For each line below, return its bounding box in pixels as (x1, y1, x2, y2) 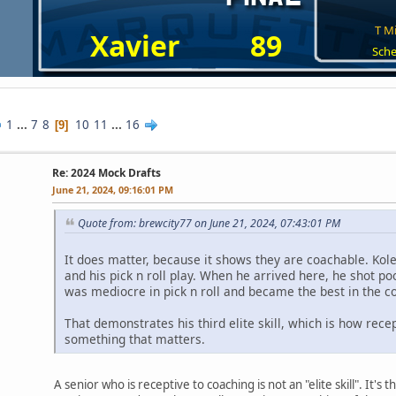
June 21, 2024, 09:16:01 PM (52, 183, 173, 197)
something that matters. (65, 330, 205, 347)
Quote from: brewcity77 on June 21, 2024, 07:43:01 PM (78, 216, 340, 232)
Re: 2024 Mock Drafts (52, 165, 161, 181)
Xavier (90, 27, 180, 65)
